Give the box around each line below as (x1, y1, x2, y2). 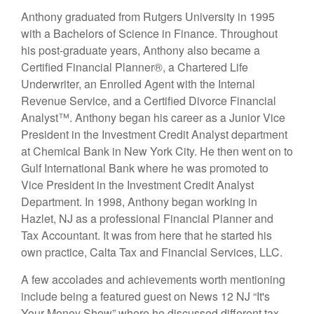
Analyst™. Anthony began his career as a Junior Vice (21, 109, 285, 125)
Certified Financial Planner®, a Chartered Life (21, 59, 248, 75)
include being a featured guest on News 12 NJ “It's (21, 288, 270, 304)
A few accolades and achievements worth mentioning (21, 271, 285, 287)
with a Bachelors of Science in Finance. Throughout (21, 25, 278, 41)
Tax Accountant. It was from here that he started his (21, 227, 272, 243)
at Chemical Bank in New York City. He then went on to (21, 143, 293, 159)
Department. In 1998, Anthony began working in (21, 193, 257, 210)
